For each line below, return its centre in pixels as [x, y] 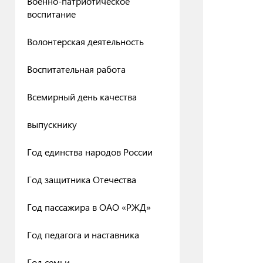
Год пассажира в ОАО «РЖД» [89, 207]
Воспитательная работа [76, 69]
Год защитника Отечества [82, 179]
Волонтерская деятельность [85, 41]
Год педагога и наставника [83, 235]
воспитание [51, 14]
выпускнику [52, 124]
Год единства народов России [90, 152]
